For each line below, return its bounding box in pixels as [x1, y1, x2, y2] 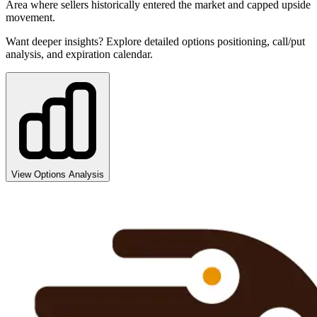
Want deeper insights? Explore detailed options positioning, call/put [6, 35, 305, 47]
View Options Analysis [11, 168, 104, 180]
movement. [6, 11, 55, 23]
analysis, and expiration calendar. [6, 47, 153, 60]
